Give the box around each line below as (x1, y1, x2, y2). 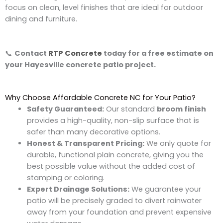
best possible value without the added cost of (26, 161, 195, 172)
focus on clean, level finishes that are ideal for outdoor (5, 2, 203, 12)
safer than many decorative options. (26, 127, 160, 137)
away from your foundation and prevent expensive (26, 207, 212, 218)
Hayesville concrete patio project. (24, 60, 156, 70)
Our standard (104, 104, 157, 114)
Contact (14, 48, 48, 59)
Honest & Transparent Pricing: (26, 138, 144, 149)
